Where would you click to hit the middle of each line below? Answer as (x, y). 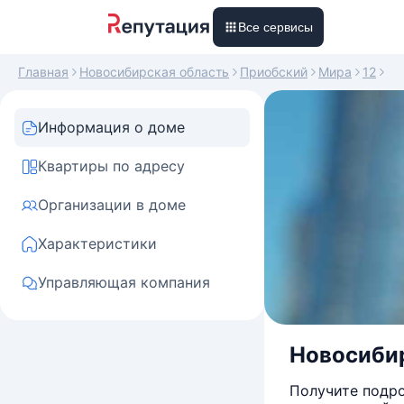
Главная (43, 72)
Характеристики (97, 243)
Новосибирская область (154, 72)
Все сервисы (275, 27)
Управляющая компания (124, 282)
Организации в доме (112, 205)
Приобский (274, 72)
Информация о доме (111, 127)
